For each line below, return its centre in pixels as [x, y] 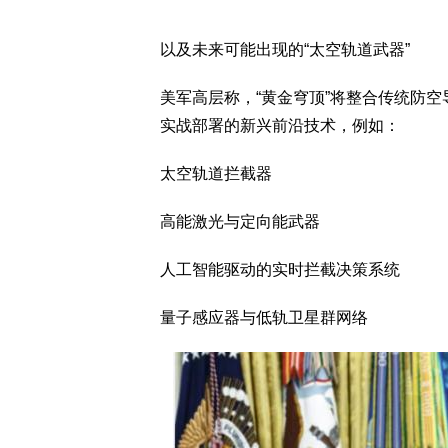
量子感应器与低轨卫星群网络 [264, 317]
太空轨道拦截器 [216, 173]
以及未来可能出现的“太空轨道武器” [285, 49]
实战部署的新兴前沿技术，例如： [280, 125]
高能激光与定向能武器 [240, 221]
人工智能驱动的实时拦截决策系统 [280, 269]
